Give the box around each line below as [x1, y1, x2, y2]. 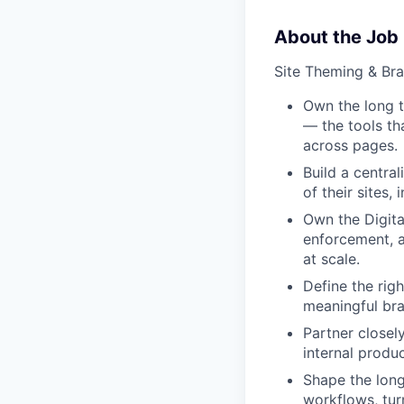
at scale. [303, 250, 360, 268]
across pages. [303, 136, 398, 154]
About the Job [274, 26, 399, 48]
